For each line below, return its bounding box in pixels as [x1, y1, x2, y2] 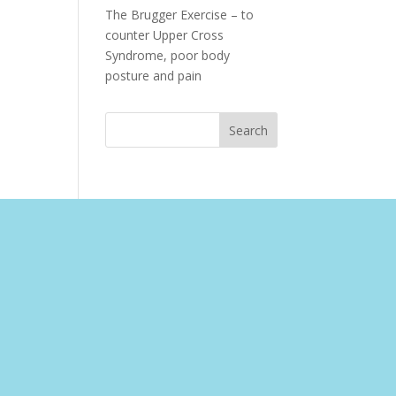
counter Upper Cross [105, 27, 225, 43]
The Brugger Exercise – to [105, 6, 255, 23]
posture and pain [105, 67, 202, 84]
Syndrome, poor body [105, 47, 231, 64]
